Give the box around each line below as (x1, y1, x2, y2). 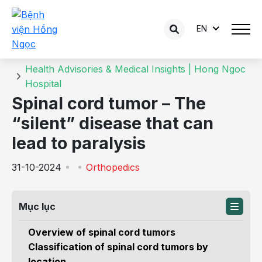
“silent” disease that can (12, 113, 213, 133)
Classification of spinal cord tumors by (28, 241, 208, 253)
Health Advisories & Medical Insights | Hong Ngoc (25, 63, 246, 75)
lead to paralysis (12, 133, 146, 153)
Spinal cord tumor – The (12, 93, 206, 113)
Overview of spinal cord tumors (28, 226, 175, 238)
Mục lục (19, 201, 56, 212)
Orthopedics (86, 161, 140, 173)
